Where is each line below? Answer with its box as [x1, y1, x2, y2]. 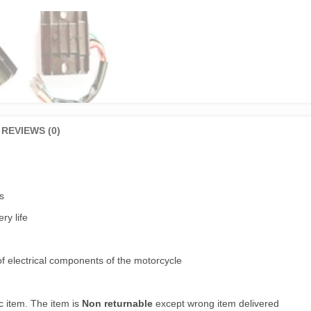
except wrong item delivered [153, 298, 279, 310]
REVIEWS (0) [1, 125, 60, 137]
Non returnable [82, 298, 153, 310]
